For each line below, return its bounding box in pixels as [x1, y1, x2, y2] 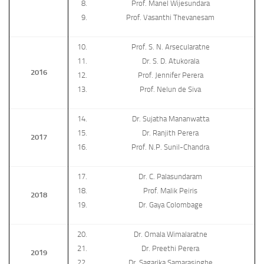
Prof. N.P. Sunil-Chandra [131, 143, 209, 151]
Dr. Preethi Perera [141, 244, 199, 253]
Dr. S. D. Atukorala [141, 57, 199, 65]
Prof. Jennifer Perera [137, 71, 203, 80]
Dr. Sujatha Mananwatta [131, 114, 209, 123]
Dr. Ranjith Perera [142, 128, 199, 137]
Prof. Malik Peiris [143, 186, 197, 195]
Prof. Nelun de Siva [140, 85, 201, 94]
